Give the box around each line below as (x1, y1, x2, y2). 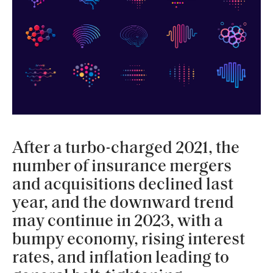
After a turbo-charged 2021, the (12, 140, 239, 157)
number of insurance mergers (12, 158, 232, 175)
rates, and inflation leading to (12, 249, 229, 267)
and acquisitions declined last (12, 176, 233, 194)
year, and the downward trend (12, 194, 234, 212)
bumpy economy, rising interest (12, 231, 245, 249)
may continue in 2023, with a (12, 213, 223, 230)
